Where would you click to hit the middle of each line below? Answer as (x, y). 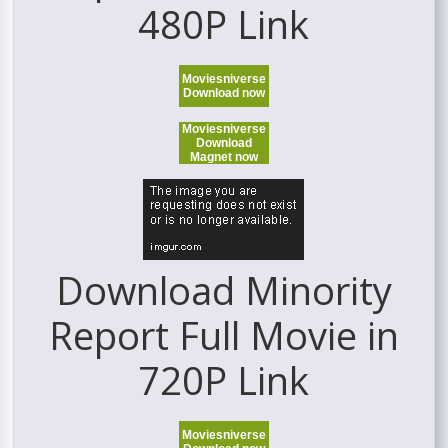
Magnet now (224, 157)
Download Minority (223, 290)
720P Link (224, 380)
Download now (224, 93)
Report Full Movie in (223, 335)
